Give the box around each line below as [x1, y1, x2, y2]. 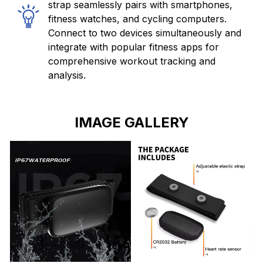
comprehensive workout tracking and [48, 55, 215, 67]
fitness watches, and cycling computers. [48, 12, 227, 25]
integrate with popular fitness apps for [48, 41, 219, 53]
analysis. [48, 69, 86, 81]
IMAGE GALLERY [74, 113, 189, 131]
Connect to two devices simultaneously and [48, 26, 241, 39]
